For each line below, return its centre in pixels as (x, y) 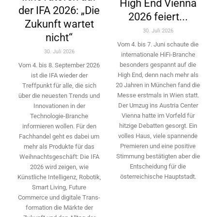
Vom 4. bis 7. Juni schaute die (158, 44)
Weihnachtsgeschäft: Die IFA (59, 156)
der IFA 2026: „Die (59, 10)
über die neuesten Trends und (59, 95)
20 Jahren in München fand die (158, 85)
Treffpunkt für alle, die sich (59, 85)
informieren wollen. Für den (59, 126)
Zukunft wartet (59, 24)
